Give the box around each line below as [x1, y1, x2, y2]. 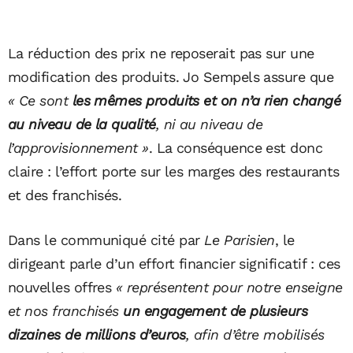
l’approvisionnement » [8, 139, 149, 156]
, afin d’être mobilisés [185, 325, 325, 343]
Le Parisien [203, 231, 275, 248]
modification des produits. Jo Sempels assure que [8, 68, 334, 85]
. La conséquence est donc [148, 139, 323, 156]
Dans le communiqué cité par [8, 231, 204, 248]
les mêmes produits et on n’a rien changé [72, 91, 341, 109]
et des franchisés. [8, 186, 122, 203]
